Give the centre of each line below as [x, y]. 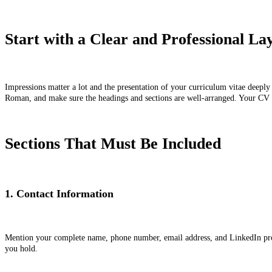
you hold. [22, 249]
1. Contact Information [59, 193]
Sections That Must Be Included [113, 144]
